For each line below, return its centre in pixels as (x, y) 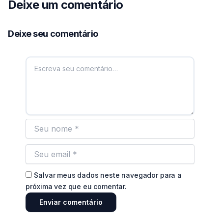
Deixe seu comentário (53, 33)
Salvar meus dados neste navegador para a (108, 175)
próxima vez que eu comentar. (76, 186)
